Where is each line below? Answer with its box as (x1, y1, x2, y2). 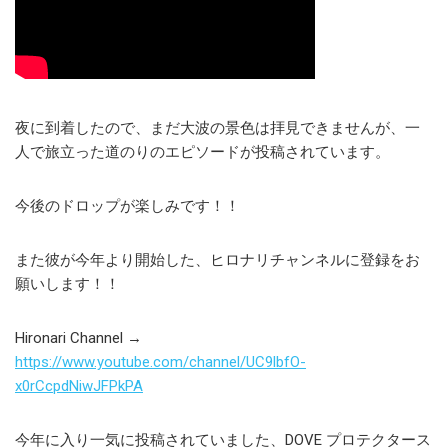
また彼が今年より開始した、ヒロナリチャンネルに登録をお (15, 251, 420, 269)
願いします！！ (15, 275, 120, 293)
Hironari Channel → (15, 329, 157, 347)
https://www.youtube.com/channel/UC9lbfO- (15, 353, 306, 371)
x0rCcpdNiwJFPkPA (15, 377, 143, 395)
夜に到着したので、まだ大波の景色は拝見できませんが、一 (15, 119, 420, 137)
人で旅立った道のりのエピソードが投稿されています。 (15, 143, 390, 161)
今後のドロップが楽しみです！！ (15, 197, 240, 215)
